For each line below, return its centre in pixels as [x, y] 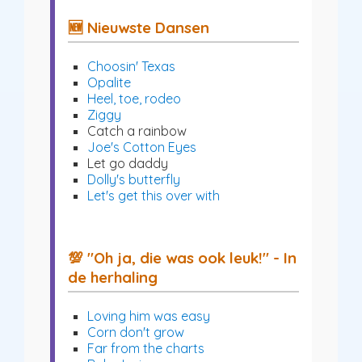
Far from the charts [146, 348]
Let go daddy [128, 163]
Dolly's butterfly [134, 179]
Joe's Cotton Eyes [142, 147]
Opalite [109, 82]
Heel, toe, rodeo [134, 98]
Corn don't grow [136, 332]
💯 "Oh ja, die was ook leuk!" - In [182, 257]
